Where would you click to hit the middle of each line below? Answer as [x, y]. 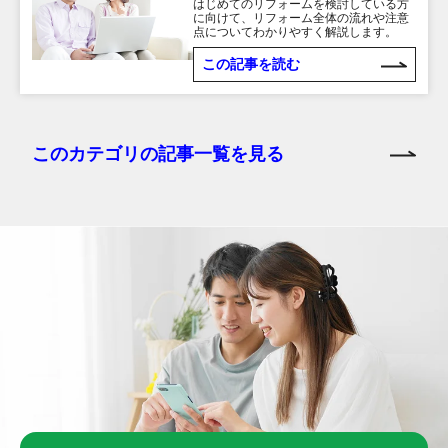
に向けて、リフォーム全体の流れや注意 [300, 17]
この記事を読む [250, 63]
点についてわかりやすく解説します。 [294, 31]
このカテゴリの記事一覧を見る [158, 153]
